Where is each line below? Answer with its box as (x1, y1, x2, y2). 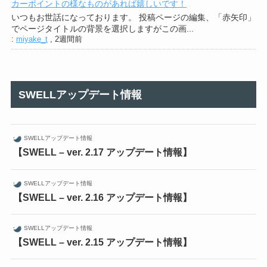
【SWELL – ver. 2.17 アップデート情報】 (13, 147, 192, 158)
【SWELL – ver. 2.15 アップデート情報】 (13, 236, 192, 247)
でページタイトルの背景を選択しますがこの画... (11, 24, 194, 34)
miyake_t (15, 35, 48, 44)
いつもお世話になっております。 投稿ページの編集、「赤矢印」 (11, 13, 256, 23)
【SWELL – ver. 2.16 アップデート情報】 (13, 191, 192, 203)
